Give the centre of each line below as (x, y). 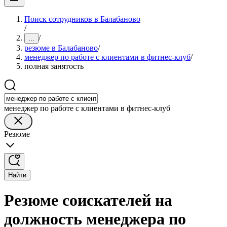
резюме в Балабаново (61, 48)
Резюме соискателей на (88, 200)
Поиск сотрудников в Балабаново (82, 19)
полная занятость (54, 66)
